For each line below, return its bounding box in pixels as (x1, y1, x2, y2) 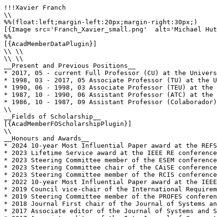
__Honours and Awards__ (4, 135, 89, 142)
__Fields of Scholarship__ (4, 113, 101, 120)
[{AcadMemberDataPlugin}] (4, 40, 97, 47)
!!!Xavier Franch (4, 4, 66, 11)
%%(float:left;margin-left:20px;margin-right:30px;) (4, 18, 198, 26)
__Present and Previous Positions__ (4, 62, 136, 69)
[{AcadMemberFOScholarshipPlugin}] (4, 120, 132, 127)
